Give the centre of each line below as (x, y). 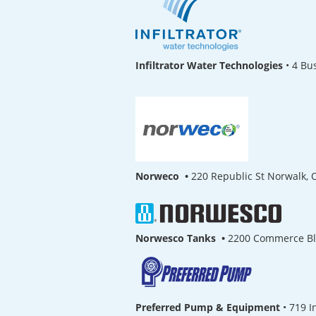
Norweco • (163, 176)
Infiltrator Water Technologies (209, 65)
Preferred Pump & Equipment (208, 307)
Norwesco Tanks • (182, 238)
